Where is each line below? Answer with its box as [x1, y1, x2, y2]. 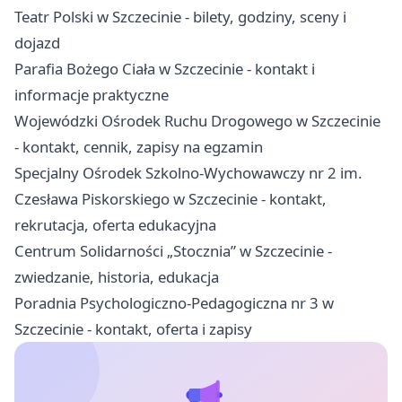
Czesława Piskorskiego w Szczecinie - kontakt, [14, 188, 327, 209]
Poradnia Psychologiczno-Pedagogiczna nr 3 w [14, 292, 334, 313]
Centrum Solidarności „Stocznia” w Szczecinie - [14, 240, 332, 261]
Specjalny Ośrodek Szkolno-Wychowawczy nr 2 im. [14, 162, 363, 183]
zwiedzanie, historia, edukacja [14, 266, 219, 287]
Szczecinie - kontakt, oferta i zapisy [14, 318, 252, 339]
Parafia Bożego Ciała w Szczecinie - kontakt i [14, 57, 315, 79]
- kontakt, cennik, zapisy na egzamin [14, 135, 263, 157]
